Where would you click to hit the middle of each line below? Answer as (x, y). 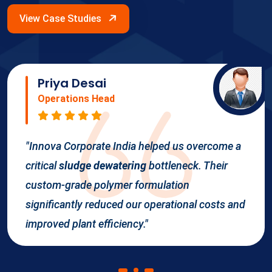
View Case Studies (62, 19)
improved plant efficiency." (87, 224)
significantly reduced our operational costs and (135, 204)
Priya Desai (72, 83)
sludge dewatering (103, 165)
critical (42, 165)
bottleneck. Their (187, 165)
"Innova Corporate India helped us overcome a (133, 146)
